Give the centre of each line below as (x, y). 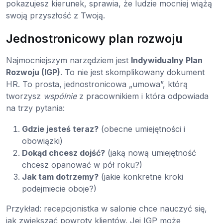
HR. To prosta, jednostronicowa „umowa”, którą (97, 84)
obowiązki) (42, 141)
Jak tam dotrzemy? (60, 176)
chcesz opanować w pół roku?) (82, 165)
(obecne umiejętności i (142, 129)
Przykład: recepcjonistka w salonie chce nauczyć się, (107, 208)
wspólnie (60, 96)
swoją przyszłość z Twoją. (56, 15)
